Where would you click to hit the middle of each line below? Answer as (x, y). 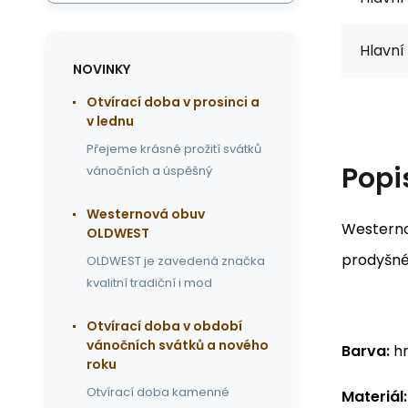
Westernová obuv (146, 214)
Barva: (366, 351)
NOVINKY (102, 69)
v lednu (110, 121)
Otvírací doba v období (164, 326)
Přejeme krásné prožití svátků (174, 149)
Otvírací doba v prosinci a (173, 102)
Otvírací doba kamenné (158, 392)
